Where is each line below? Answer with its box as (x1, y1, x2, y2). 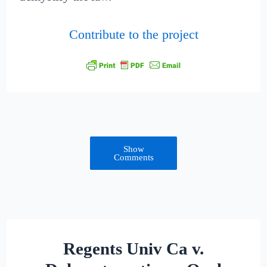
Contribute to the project (69, 27, 198, 42)
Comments (113, 152, 154, 162)
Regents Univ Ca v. (63, 238, 204, 258)
